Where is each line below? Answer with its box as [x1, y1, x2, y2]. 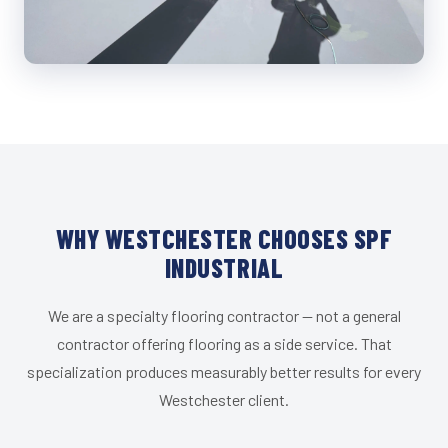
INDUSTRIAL [164, 252, 284, 284]
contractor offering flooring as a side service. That [56, 334, 392, 354]
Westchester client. [159, 390, 289, 410]
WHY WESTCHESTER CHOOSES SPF [55, 223, 393, 255]
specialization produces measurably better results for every [27, 362, 421, 382]
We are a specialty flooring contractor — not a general [47, 306, 401, 326]
